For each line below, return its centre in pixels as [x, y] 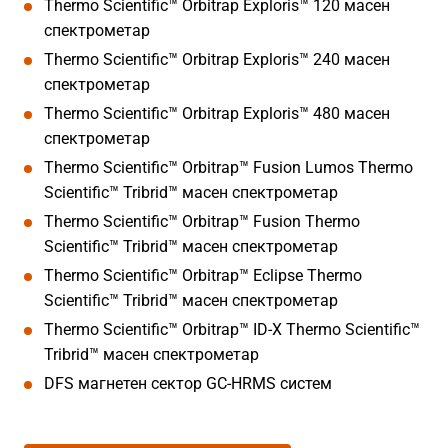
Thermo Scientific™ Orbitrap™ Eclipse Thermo [203, 275]
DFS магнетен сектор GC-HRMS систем [188, 383]
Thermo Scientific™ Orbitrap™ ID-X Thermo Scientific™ [232, 329]
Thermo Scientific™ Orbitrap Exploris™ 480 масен [217, 113]
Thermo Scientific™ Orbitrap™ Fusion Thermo [202, 221]
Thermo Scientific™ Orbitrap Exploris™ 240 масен [217, 59]
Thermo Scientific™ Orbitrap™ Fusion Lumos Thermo [228, 167]
